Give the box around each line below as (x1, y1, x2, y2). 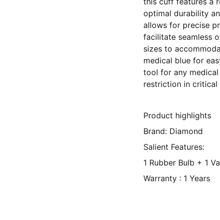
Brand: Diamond (143, 126, 203, 136)
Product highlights (143, 110, 211, 120)
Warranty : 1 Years (143, 173, 210, 183)
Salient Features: (143, 142, 204, 152)
